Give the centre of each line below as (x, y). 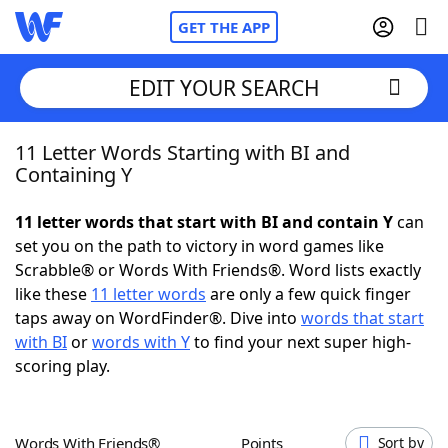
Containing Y (73, 174)
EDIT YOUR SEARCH (224, 87)
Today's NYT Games (131, 370)
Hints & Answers (270, 370)
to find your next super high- (300, 342)
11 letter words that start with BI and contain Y (204, 222)
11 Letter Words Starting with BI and (182, 152)
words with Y (141, 342)
